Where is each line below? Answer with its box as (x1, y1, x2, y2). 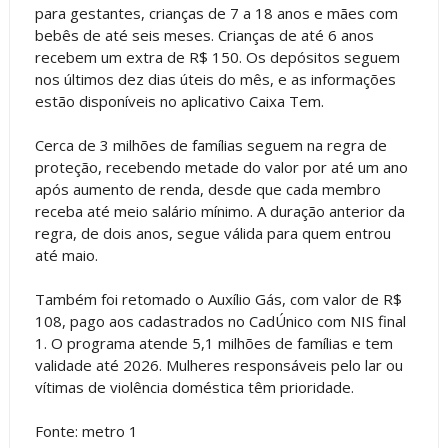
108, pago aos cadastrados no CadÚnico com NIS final (34, 310, 406, 331)
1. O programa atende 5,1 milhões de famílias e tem (34, 332, 393, 353)
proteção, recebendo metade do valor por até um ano (34, 156, 408, 177)
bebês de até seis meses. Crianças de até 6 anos (34, 24, 374, 45)
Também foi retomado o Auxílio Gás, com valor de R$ (34, 288, 402, 309)
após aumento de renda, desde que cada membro (34, 178, 381, 199)
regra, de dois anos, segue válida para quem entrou (34, 222, 391, 243)
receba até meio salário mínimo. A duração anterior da (34, 200, 405, 221)
